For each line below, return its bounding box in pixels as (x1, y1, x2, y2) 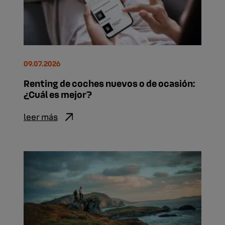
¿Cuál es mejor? (24, 88, 92, 100)
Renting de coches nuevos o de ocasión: (24, 77, 195, 89)
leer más (24, 111, 58, 123)
